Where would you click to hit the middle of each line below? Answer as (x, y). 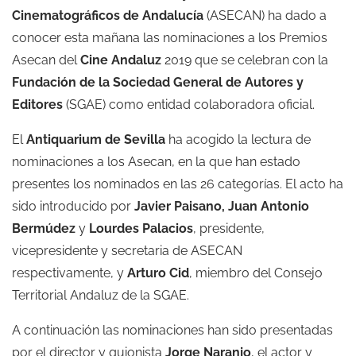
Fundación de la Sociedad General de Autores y (158, 82)
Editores (37, 104)
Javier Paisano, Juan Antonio (222, 206)
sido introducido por (73, 206)
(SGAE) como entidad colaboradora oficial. (189, 104)
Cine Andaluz (121, 60)
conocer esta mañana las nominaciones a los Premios (170, 37)
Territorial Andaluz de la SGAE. (101, 295)
